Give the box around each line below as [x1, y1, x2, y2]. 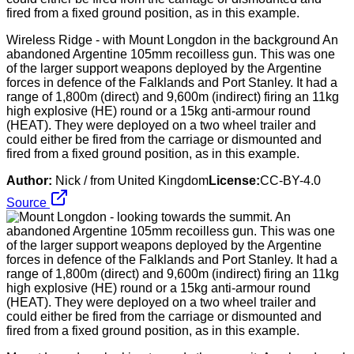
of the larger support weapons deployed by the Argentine [6, 61, 322, 75]
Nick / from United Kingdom [55, 173, 209, 187]
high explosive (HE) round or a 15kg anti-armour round [6, 104, 311, 118]
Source [6, 195, 50, 209]
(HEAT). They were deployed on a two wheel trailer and [6, 118, 316, 132]
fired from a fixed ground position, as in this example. [6, 146, 299, 160]
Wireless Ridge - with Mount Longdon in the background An [6, 32, 338, 47]
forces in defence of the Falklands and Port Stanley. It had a [6, 75, 337, 89]
